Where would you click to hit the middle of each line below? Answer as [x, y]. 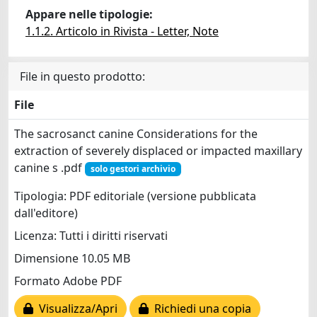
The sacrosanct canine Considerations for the [136, 133]
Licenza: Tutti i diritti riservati [91, 236]
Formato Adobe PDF [68, 281]
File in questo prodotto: [82, 76]
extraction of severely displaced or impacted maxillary [158, 150]
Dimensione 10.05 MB [72, 259]
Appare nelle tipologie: [89, 14]
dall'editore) [46, 213]
